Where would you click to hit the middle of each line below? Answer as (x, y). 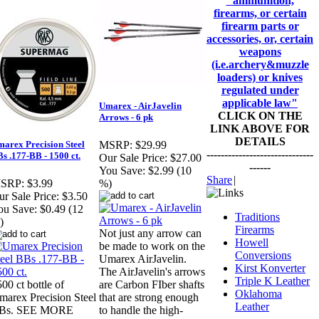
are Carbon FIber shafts (152, 285)
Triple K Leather (272, 281)
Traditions (257, 217)
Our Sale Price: (133, 158)
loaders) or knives (260, 77)
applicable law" (260, 103)
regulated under (260, 90)
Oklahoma (258, 294)
